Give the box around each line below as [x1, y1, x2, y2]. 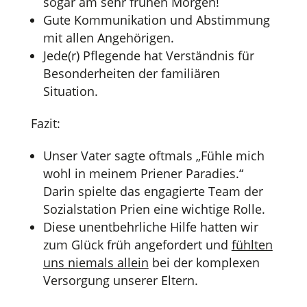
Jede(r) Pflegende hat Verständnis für [42, 47, 254, 64]
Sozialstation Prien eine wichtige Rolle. [42, 200, 265, 217]
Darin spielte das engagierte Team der [42, 182, 263, 199]
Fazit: [30, 114, 60, 132]
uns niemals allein [42, 254, 149, 271]
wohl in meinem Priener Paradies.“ [42, 164, 243, 182]
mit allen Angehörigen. [42, 29, 174, 46]
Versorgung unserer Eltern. [42, 271, 198, 288]
